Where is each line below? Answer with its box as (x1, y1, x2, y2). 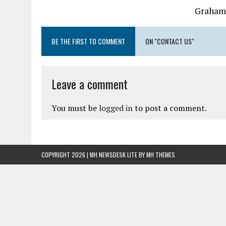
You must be (51, 102, 99, 114)
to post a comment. (133, 102, 207, 114)
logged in (99, 102, 133, 114)
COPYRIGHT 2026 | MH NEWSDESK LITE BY (41, 150, 146, 159)
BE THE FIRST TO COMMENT (51, 36, 125, 46)
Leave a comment (51, 75, 128, 93)
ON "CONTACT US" (145, 36, 194, 46)
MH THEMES (146, 150, 175, 159)
